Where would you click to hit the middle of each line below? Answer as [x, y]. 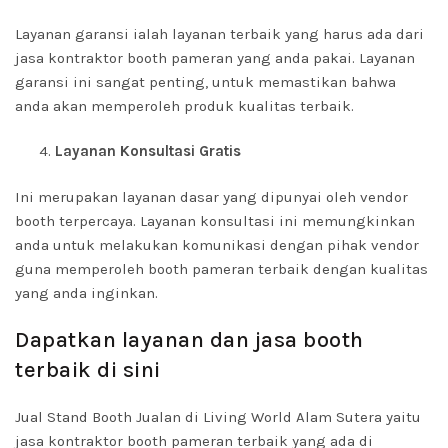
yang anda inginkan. [86, 293]
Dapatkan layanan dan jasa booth [189, 340]
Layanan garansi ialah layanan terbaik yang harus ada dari [219, 34]
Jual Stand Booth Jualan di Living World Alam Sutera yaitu [218, 417]
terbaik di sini [88, 370]
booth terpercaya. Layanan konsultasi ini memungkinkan [215, 221]
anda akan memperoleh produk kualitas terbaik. [184, 106]
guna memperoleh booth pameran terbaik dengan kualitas [221, 269]
